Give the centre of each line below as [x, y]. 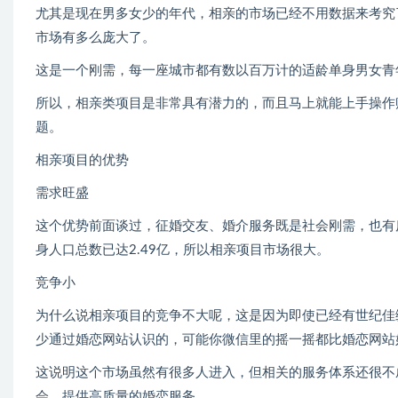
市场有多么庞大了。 [96, 38]
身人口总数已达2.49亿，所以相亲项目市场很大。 [183, 251]
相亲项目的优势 [82, 161]
